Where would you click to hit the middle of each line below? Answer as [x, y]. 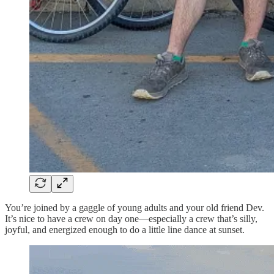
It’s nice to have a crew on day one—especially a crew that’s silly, [131, 218]
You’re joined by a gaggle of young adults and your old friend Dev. [135, 207]
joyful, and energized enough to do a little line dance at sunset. [125, 229]
